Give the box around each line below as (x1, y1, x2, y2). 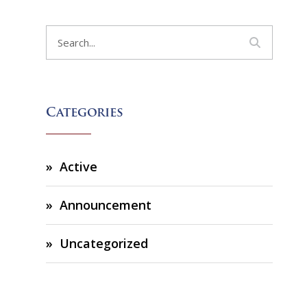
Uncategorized (59, 234, 148, 251)
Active (59, 158, 97, 175)
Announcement (59, 196, 151, 213)
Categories (45, 106, 123, 120)
